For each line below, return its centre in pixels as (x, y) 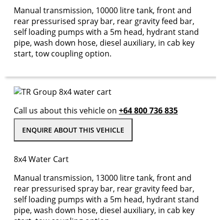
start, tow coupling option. (63, 54)
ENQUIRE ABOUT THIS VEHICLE (73, 130)
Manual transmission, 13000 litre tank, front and (103, 178)
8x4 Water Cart (41, 159)
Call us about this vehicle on (66, 110)
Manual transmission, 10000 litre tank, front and (103, 10)
